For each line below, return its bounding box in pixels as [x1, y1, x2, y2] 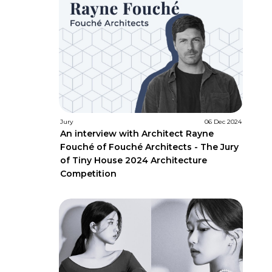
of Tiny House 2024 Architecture [60, 155, 207, 166]
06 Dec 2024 [205, 118, 242, 126]
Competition [60, 168, 117, 180]
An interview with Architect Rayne [60, 128, 214, 140]
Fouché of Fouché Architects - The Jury [60, 141, 239, 153]
